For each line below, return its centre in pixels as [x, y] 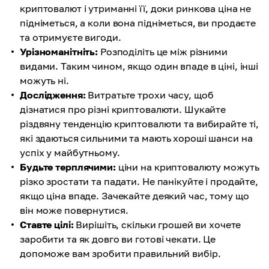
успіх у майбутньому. [70, 153]
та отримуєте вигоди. [71, 38]
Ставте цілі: [47, 225]
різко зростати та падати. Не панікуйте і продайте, [139, 182]
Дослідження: [53, 95]
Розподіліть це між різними [163, 52]
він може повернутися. [74, 210]
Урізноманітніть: [59, 52]
